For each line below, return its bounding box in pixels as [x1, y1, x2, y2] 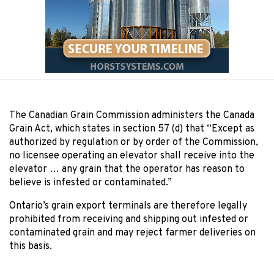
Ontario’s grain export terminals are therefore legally [9, 200, 247, 213]
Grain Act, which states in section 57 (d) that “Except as [9, 123, 254, 136]
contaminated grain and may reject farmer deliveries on [9, 227, 256, 240]
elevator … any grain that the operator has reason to [9, 163, 245, 176]
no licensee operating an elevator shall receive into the [9, 150, 254, 163]
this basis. [9, 240, 52, 253]
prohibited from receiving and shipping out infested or [9, 213, 248, 226]
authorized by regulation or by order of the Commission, [9, 136, 258, 149]
